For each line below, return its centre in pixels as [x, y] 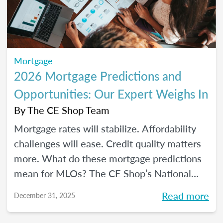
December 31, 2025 [45, 195]
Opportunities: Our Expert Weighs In [111, 94]
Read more [185, 196]
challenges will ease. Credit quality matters [108, 143]
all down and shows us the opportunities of [108, 203]
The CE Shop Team [68, 110]
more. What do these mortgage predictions [108, 158]
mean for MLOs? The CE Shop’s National [103, 173]
